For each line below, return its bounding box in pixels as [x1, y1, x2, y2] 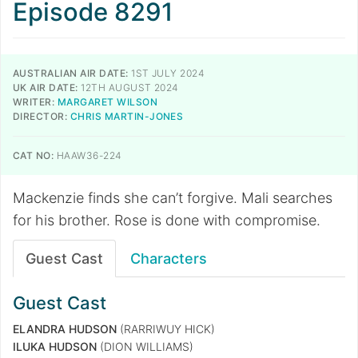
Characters [130, 250, 207, 267]
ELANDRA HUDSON [13, 322, 117, 336]
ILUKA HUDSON [13, 340, 97, 353]
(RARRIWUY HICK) [117, 322, 215, 336]
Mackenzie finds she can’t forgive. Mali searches [13, 189, 332, 206]
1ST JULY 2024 [128, 67, 205, 79]
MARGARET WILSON [57, 96, 158, 108]
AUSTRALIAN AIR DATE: [13, 67, 129, 79]
